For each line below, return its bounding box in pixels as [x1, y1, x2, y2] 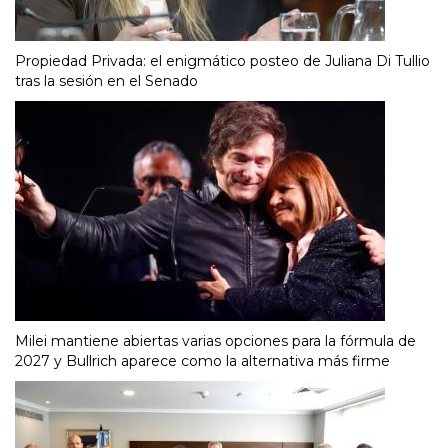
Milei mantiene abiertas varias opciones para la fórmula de [15, 331, 416, 350]
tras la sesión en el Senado [15, 71, 198, 90]
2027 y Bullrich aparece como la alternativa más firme [15, 351, 390, 370]
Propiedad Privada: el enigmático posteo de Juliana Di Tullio [15, 51, 430, 70]
